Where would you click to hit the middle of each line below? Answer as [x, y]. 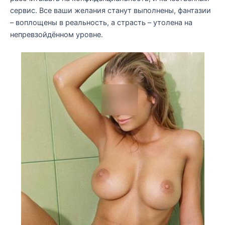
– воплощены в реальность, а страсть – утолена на [101, 22]
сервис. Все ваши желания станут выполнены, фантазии [110, 10]
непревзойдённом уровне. [57, 34]
